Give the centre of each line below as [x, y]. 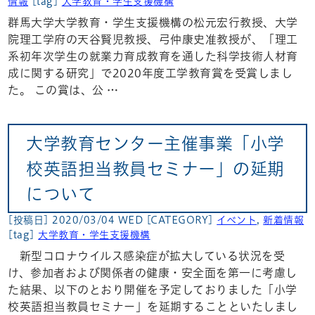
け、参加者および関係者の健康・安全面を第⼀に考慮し [153, 272]
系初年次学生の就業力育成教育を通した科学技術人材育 [153, 57]
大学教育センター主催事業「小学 [155, 143]
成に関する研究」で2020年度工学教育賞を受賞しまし [150, 73]
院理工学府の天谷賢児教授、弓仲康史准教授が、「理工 [153, 40]
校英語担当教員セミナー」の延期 [155, 168]
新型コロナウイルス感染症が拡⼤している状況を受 [147, 256]
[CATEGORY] [181, 220]
